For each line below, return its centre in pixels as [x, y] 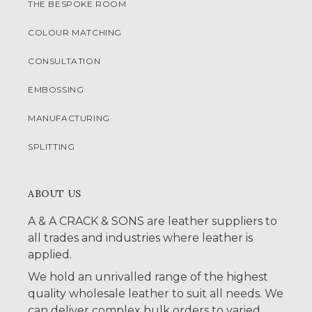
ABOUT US [55, 194]
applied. [50, 255]
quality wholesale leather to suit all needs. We [156, 294]
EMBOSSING [56, 90]
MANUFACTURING [69, 118]
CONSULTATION [64, 61]
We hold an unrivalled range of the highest [148, 277]
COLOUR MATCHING [75, 33]
